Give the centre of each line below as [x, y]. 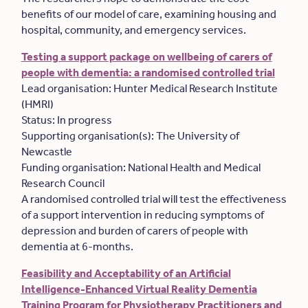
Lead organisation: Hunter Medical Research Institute [149, 88]
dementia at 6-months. [78, 246]
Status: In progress [67, 120]
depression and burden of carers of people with [134, 231]
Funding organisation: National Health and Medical [141, 167]
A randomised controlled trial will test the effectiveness [154, 199]
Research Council [64, 183]
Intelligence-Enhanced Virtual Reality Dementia [139, 289]
